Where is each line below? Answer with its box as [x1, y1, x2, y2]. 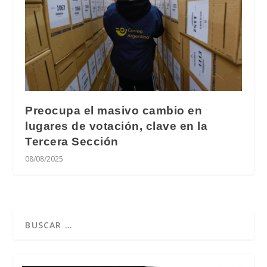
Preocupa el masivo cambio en [25, 104, 203, 117]
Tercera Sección [25, 135, 119, 148]
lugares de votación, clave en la [25, 119, 208, 132]
